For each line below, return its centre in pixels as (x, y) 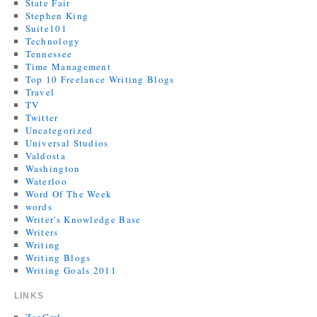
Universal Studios (67, 143)
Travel (40, 92)
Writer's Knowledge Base (83, 219)
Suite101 (46, 28)
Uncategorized (59, 130)
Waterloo (46, 181)
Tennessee (49, 54)
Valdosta (45, 156)
